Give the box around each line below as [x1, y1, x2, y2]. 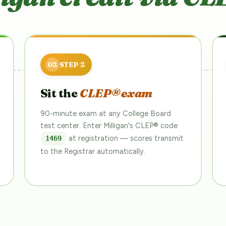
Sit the [40, 86, 80, 100]
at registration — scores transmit [66, 133, 184, 143]
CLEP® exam [80, 86, 153, 100]
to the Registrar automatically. [40, 146, 145, 156]
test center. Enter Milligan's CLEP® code [40, 121, 178, 130]
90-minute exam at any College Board [40, 108, 171, 118]
